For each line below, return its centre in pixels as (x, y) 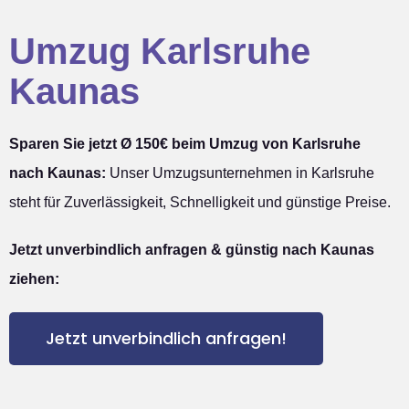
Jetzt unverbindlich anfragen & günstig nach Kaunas (192, 249)
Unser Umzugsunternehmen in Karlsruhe (240, 173)
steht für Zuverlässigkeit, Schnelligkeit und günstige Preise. (200, 202)
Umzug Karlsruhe (160, 51)
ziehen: (34, 278)
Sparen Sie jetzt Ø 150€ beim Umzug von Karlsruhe (185, 143)
